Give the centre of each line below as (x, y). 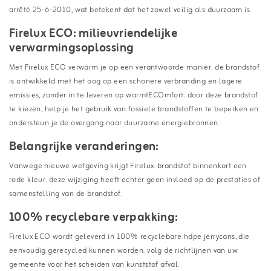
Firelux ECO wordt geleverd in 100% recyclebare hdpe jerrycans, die (129, 237)
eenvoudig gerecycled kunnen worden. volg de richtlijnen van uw (124, 250)
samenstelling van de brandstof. (66, 194)
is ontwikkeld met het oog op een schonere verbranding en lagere (126, 81)
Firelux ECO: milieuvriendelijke (93, 33)
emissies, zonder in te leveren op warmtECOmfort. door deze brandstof (134, 95)
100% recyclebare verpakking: (94, 217)
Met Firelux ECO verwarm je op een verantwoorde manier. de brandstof (135, 67)
